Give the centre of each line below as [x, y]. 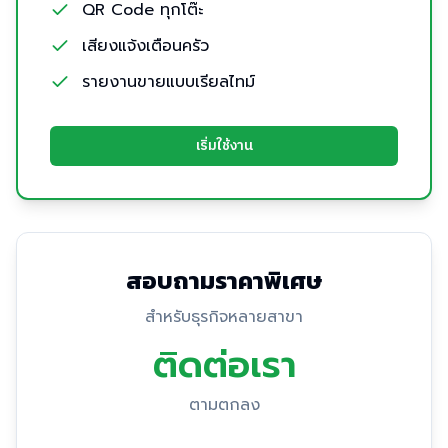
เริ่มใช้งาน [224, 145]
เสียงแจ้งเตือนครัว [145, 46]
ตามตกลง [224, 405]
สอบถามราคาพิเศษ [224, 280]
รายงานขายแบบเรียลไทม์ [168, 82]
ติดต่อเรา [224, 365]
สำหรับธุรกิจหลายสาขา [224, 317]
